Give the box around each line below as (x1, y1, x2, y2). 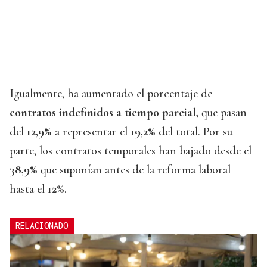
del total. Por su (156, 125, 232, 139)
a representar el (52, 125, 131, 139)
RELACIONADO (15, 221, 68, 231)
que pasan (198, 105, 247, 120)
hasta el (10, 182, 45, 197)
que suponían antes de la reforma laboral (41, 163, 231, 178)
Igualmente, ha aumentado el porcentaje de (10, 86, 212, 101)
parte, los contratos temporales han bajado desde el (10, 144, 252, 159)
